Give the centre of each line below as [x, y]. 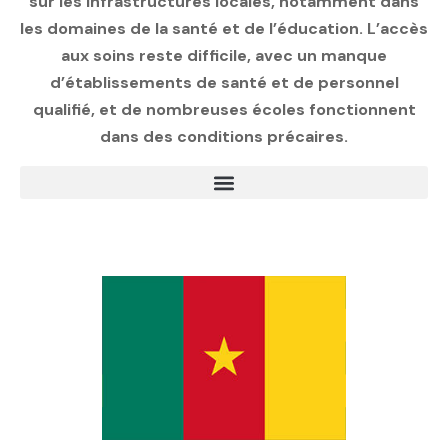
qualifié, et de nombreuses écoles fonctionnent [224, 110]
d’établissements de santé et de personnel [224, 83]
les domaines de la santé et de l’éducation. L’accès [224, 29]
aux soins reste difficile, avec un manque [224, 56]
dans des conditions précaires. [224, 137]
